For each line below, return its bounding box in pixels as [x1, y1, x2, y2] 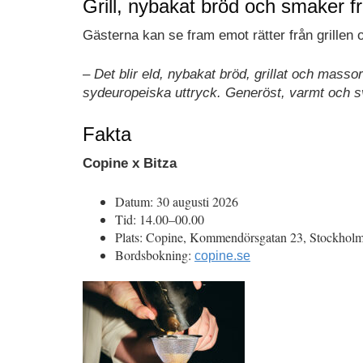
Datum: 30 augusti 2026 [115, 193, 238, 211]
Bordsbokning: [115, 246, 194, 264]
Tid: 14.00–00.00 [115, 211, 204, 228]
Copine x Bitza [83, 155, 177, 171]
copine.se [194, 249, 250, 263]
